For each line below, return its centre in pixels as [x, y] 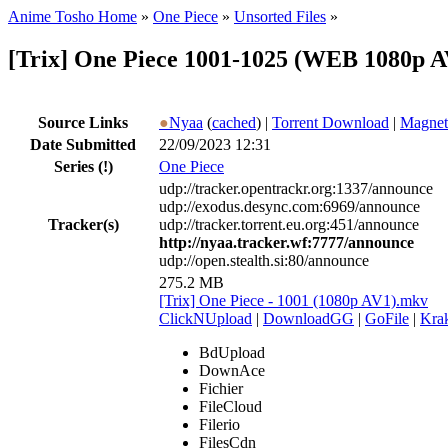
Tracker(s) [83, 224]
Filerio [219, 424]
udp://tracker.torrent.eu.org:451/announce [289, 224]
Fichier [221, 388]
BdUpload [232, 352]
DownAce [232, 370]
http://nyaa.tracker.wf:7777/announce [286, 242]
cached [234, 122]
